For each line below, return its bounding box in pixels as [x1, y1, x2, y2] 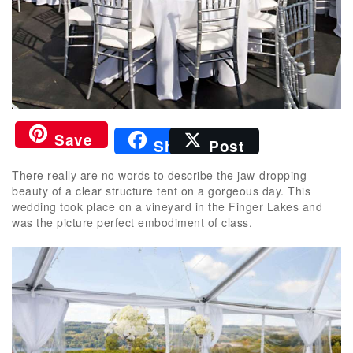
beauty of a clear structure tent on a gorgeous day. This [12, 182, 310, 199]
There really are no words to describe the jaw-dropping [12, 166, 307, 183]
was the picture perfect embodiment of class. [12, 214, 252, 230]
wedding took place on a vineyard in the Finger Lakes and [12, 198, 322, 214]
